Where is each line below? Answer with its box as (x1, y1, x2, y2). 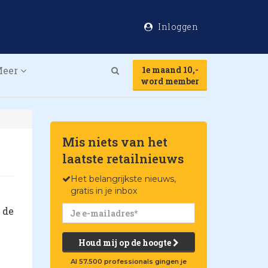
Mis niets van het (62, 134, 167, 150)
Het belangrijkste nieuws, (70, 173, 176, 184)
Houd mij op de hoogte (78, 237, 173, 248)
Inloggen (156, 21, 198, 32)
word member (141, 75, 199, 87)
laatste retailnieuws (62, 151, 184, 166)
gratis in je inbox (70, 185, 137, 196)
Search (118, 66, 141, 74)
